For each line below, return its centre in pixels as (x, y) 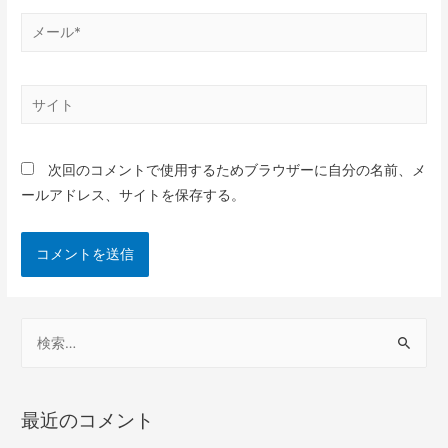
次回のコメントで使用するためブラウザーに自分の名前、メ (237, 169)
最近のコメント (88, 420)
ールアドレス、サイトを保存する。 (133, 194)
